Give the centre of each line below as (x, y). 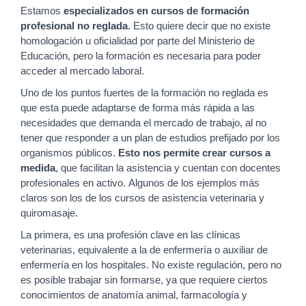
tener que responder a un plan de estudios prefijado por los (150, 138)
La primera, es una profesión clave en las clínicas (130, 235)
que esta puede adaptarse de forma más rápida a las (138, 108)
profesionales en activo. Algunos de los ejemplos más (140, 183)
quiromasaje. (51, 213)
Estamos (42, 11)
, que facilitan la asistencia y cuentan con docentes (168, 168)
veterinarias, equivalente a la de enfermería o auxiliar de (144, 250)
